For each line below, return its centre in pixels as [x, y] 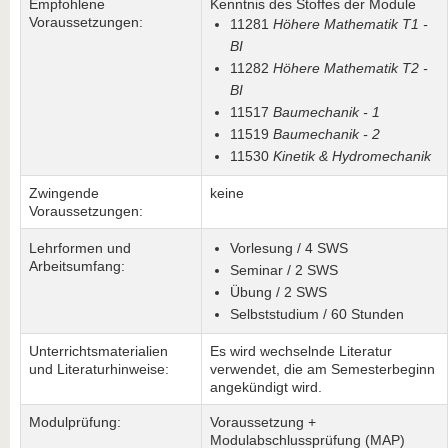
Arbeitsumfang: [77, 266]
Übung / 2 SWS [278, 292]
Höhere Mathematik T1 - [350, 24]
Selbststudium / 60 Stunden [317, 314]
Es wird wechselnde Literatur [301, 351]
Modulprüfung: [75, 422]
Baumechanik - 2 [326, 134]
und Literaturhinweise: [99, 369]
